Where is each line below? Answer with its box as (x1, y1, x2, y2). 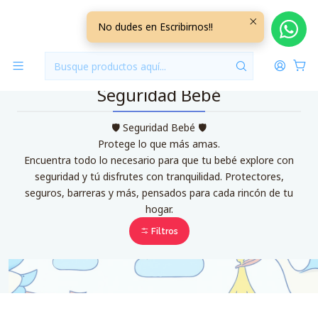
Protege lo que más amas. (98, 137, 220, 150)
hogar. (145, 202, 173, 216)
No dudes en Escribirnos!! (98, 20, 213, 33)
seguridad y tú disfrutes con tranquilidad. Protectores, (34, 170, 284, 183)
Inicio (104, 8, 128, 21)
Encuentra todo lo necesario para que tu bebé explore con (24, 153, 294, 167)
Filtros (148, 226, 178, 236)
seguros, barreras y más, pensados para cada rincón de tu (25, 186, 293, 199)
